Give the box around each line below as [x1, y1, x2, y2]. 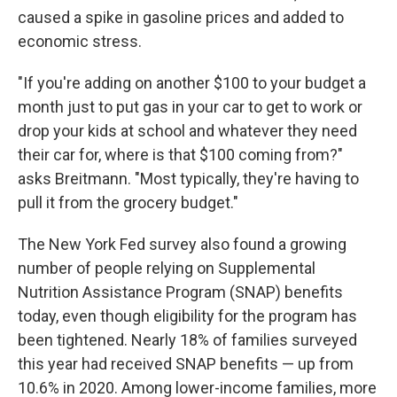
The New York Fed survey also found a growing [18, 235, 346, 253]
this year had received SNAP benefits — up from [18, 354, 354, 373]
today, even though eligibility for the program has [18, 307, 357, 325]
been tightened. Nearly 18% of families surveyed [18, 331, 357, 349]
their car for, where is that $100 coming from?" [18, 145, 343, 164]
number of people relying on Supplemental [18, 259, 315, 277]
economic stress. [18, 32, 142, 51]
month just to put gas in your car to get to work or [18, 97, 362, 116]
